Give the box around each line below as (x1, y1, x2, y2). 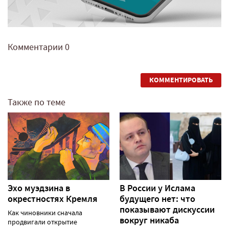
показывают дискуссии (120, 203, 215, 216)
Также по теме (8, 96, 65, 108)
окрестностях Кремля (8, 193, 98, 205)
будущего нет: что (120, 193, 195, 205)
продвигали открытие (8, 217, 77, 227)
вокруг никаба (120, 214, 179, 227)
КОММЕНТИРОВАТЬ (149, 75, 213, 85)
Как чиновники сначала (8, 208, 82, 218)
